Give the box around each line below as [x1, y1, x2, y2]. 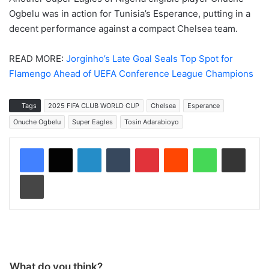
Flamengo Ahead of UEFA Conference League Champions [9, 67, 253, 79]
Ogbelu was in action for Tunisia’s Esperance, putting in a [9, 7, 250, 19]
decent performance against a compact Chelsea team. [9, 22, 238, 34]
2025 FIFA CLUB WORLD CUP [48, 101, 139, 110]
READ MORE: [9, 52, 66, 64]
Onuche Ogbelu [13, 117, 61, 126]
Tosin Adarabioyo [124, 117, 179, 126]
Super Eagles [72, 117, 113, 126]
